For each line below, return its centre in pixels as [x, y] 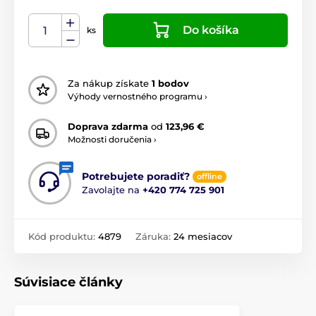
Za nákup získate [110, 84]
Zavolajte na [112, 189]
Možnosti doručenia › [112, 140]
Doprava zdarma [108, 127]
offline [209, 176]
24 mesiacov [203, 236]
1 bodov [170, 84]
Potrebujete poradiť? [136, 176]
